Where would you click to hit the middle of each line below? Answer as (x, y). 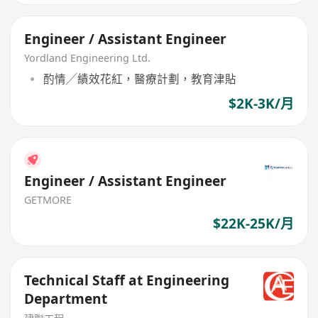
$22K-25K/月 (253, 223)
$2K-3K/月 (261, 104)
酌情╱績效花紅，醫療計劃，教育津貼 (139, 79)
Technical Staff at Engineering (127, 280)
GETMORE (48, 200)
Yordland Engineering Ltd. (88, 58)
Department (66, 298)
